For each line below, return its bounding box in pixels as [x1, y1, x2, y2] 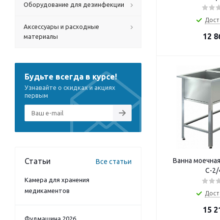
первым [25, 92, 48, 99]
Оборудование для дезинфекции [24, 1, 124, 8]
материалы [24, 33, 58, 40]
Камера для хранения [25, 176, 89, 183]
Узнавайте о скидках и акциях [25, 84, 115, 91]
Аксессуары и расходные [24, 23, 99, 30]
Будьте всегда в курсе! [25, 72, 117, 81]
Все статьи [96, 158, 132, 165]
